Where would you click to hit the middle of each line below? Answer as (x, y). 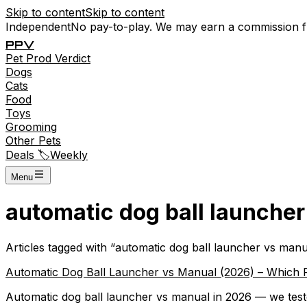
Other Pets (33, 140)
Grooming (31, 127)
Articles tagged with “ (60, 247)
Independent (38, 27)
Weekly (69, 155)
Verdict (73, 58)
